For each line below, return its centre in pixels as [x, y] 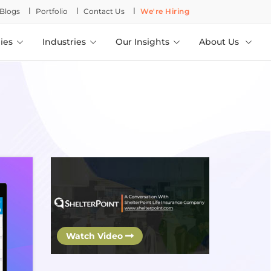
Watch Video [95, 236]
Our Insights [142, 42]
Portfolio [52, 11]
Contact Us [104, 11]
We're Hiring [165, 11]
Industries [64, 42]
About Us [220, 42]
